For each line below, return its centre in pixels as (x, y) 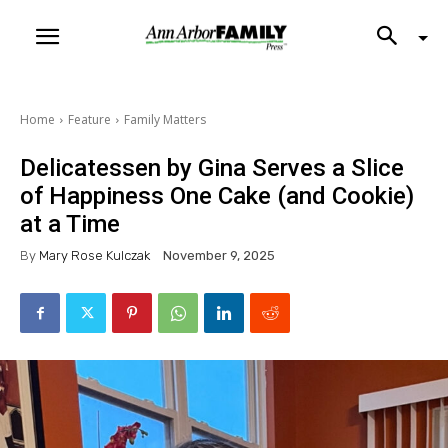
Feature (89, 119)
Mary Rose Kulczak (94, 255)
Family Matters (165, 119)
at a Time (70, 224)
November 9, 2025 (219, 256)
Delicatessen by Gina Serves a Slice (212, 168)
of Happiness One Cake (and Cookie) (217, 196)
